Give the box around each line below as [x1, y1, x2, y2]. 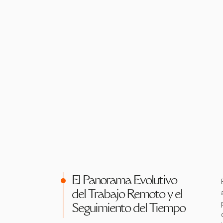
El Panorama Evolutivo [72, 175, 177, 187]
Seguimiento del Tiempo [72, 203, 185, 215]
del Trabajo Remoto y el [72, 189, 182, 201]
